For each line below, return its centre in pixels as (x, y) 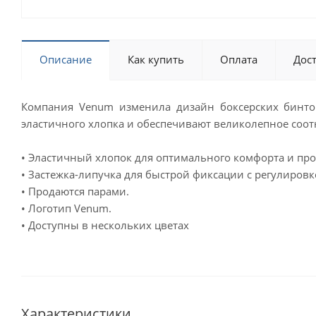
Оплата (239, 59)
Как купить (156, 59)
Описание (66, 59)
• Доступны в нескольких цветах (105, 225)
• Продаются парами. (75, 191)
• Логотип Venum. (66, 208)
